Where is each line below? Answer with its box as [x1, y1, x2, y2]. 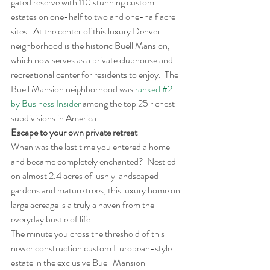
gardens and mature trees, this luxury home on [11, 183, 182, 197]
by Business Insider [11, 96, 81, 110]
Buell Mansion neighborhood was [11, 82, 135, 96]
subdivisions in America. [11, 111, 99, 125]
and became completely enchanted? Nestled [11, 154, 178, 168]
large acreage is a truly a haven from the [11, 198, 156, 212]
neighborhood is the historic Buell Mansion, [11, 39, 172, 52]
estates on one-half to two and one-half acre [11, 10, 177, 24]
